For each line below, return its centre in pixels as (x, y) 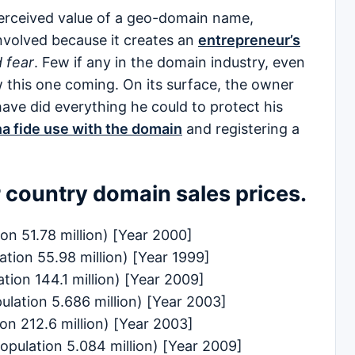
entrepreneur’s (249, 40)
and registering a (241, 129)
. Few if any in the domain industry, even (170, 63)
